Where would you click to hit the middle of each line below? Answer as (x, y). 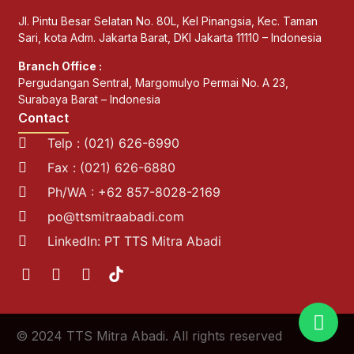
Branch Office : (60, 66)
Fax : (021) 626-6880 (111, 167)
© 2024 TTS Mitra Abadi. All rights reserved (149, 335)
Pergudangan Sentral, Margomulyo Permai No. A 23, (154, 82)
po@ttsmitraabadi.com (115, 216)
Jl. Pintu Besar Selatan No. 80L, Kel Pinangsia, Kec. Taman (168, 21)
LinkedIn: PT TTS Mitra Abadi (134, 241)
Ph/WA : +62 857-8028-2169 (134, 192)
